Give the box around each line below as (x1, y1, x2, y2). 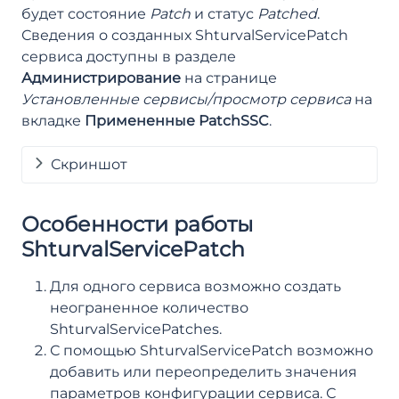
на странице (181, 69, 277, 86)
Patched (257, 4, 317, 22)
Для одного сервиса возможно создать (50, 277, 341, 295)
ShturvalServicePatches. (50, 320, 222, 338)
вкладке (21, 111, 85, 129)
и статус (191, 4, 257, 22)
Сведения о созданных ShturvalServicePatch (21, 26, 348, 44)
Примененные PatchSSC (85, 111, 269, 129)
